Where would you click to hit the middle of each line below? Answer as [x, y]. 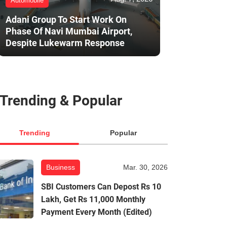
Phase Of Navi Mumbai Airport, [69, 31]
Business [61, 167]
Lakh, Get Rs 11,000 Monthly [93, 200]
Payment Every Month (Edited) [97, 212]
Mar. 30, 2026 [145, 167]
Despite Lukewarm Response [65, 43]
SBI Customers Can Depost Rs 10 [101, 187]
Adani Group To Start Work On [66, 20]
